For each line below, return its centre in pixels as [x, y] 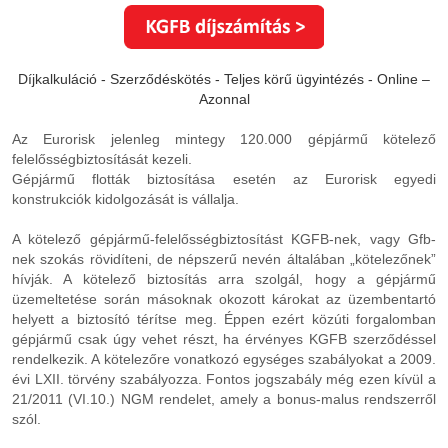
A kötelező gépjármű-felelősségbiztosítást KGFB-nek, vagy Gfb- [224, 239]
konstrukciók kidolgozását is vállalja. [125, 199]
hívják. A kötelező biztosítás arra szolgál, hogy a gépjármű [224, 279]
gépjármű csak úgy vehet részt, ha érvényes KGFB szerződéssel [224, 339]
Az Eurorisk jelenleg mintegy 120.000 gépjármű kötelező [224, 139]
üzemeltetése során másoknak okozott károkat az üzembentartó [224, 299]
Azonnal [224, 99]
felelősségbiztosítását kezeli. [102, 159]
